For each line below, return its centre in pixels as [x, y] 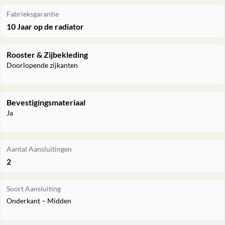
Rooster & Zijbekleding [47, 54]
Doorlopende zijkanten [42, 65]
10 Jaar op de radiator [45, 26]
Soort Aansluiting [34, 189]
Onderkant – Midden [39, 200]
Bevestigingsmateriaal [46, 102]
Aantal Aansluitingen [39, 149]
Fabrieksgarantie [33, 14]
